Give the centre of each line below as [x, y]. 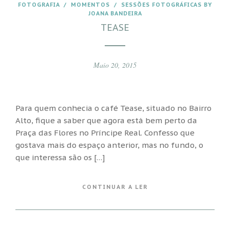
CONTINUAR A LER [115, 187]
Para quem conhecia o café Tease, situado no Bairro [113, 108]
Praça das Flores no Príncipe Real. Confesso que [105, 132]
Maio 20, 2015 [115, 65]
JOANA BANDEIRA [115, 13]
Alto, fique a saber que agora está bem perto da [106, 120]
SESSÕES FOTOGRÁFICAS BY [167, 5]
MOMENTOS [90, 5]
